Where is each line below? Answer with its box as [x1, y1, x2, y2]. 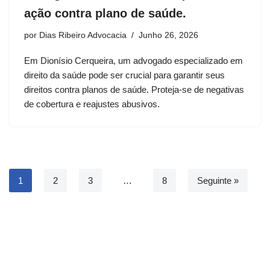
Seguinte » [197, 175, 239, 186]
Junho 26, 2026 [139, 30, 198, 40]
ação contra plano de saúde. [24, 6, 186, 20]
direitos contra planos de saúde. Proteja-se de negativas [24, 84, 244, 95]
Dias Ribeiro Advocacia [39, 30, 127, 40]
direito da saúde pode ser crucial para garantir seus [24, 69, 225, 80]
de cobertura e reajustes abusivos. [24, 98, 160, 109]
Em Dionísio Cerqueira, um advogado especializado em [24, 55, 243, 66]
